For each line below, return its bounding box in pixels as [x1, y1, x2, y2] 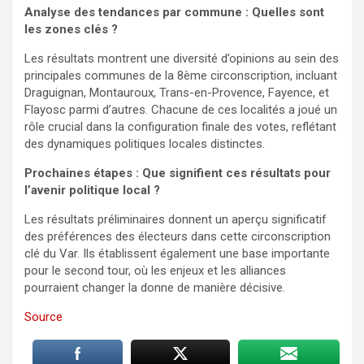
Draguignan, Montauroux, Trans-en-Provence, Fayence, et [24, 84, 329, 100]
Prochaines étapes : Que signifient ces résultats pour [24, 165, 331, 180]
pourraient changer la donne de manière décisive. [24, 279, 285, 295]
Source [24, 309, 63, 324]
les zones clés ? [24, 21, 118, 37]
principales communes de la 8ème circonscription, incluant [24, 67, 337, 83]
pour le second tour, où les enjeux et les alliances [24, 262, 286, 278]
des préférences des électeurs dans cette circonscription [24, 228, 331, 244]
